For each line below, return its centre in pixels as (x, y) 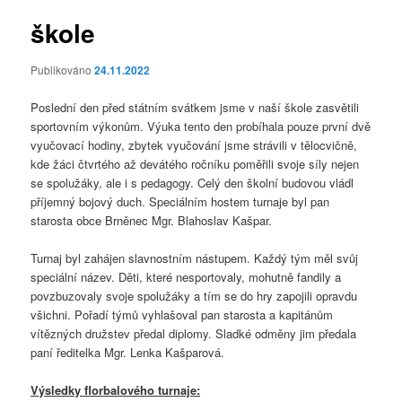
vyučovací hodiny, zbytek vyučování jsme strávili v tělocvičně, (194, 144)
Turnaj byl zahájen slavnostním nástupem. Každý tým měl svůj (195, 258)
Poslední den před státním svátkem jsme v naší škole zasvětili (195, 107)
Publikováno (63, 70)
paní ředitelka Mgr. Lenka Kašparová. (128, 352)
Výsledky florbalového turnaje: (116, 389)
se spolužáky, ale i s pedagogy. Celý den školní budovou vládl (192, 182)
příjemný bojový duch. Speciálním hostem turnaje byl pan (180, 201)
